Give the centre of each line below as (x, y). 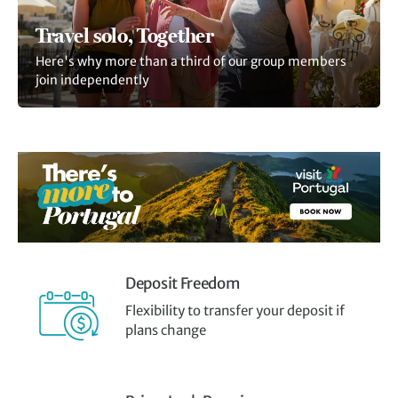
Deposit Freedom (183, 283)
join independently (92, 80)
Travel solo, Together (125, 36)
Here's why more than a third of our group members (191, 61)
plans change (166, 330)
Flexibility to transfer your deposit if (235, 310)
